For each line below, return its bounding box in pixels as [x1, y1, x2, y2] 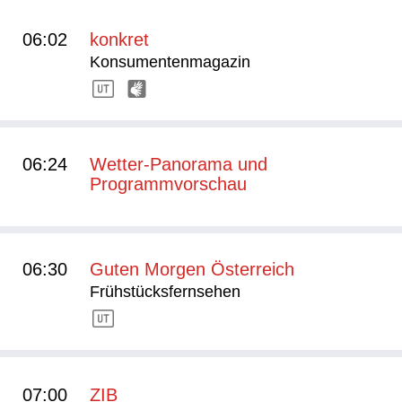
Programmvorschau [90, 174, 247, 195]
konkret [90, 30, 149, 50]
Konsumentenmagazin [90, 53, 250, 72]
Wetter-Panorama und [90, 154, 267, 175]
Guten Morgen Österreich [90, 259, 294, 280]
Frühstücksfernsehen [90, 283, 240, 301]
